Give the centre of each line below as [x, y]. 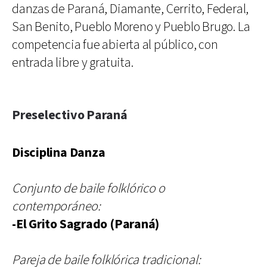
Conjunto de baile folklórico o [89, 188]
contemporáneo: [56, 206]
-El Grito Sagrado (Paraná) [86, 224]
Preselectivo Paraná [70, 115]
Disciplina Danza [59, 153]
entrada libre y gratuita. [73, 63]
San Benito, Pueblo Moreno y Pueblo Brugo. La [131, 27]
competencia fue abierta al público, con [115, 45]
